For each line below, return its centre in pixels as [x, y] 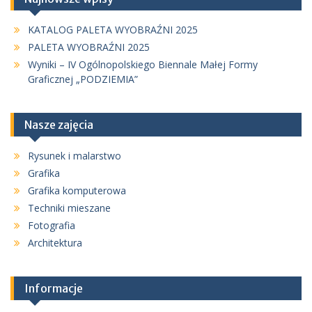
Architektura [55, 242]
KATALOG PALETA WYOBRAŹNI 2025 [113, 29]
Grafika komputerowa [77, 190]
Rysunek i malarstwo [75, 155]
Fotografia [52, 225]
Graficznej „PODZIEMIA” [83, 79]
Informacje [54, 288]
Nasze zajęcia [59, 124]
